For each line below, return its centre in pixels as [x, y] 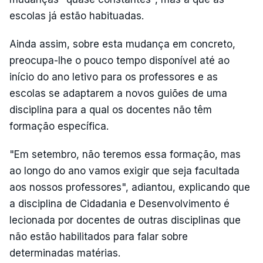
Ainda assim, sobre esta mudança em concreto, [122, 44]
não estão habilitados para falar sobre [99, 237]
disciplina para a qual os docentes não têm [111, 110]
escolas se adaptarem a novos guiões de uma [118, 93]
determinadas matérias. [65, 253]
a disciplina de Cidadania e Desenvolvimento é [119, 204]
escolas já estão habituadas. [77, 16]
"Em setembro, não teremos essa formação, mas [125, 154]
